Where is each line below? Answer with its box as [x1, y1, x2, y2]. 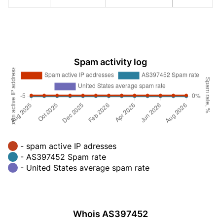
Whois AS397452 [73, 208, 148, 219]
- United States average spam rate [20, 162, 149, 173]
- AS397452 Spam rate [20, 151, 106, 162]
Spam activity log [74, 57, 147, 67]
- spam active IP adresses [20, 141, 116, 151]
